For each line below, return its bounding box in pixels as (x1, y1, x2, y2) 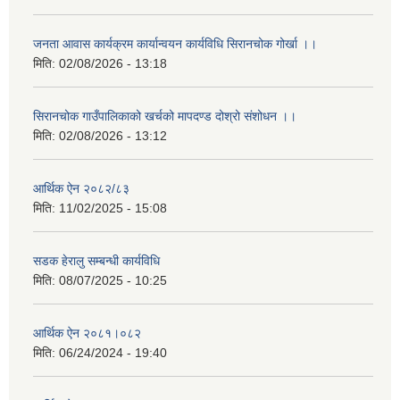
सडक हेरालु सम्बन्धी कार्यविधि (33, 254, 160, 269)
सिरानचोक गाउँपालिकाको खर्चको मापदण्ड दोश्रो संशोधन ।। (33, 109, 296, 124)
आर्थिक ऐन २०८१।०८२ (33, 326, 141, 341)
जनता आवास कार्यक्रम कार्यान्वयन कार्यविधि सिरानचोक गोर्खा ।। (33, 37, 317, 52)
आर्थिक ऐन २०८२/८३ (33, 181, 129, 196)
